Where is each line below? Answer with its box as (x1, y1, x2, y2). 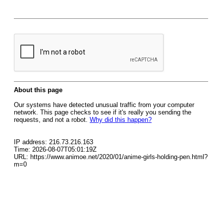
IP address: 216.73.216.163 (14, 138, 93, 146)
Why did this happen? (90, 116, 152, 123)
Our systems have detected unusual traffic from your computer (14, 101, 194, 109)
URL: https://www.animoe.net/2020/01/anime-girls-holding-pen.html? (14, 153, 208, 161)
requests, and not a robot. (14, 116, 90, 123)
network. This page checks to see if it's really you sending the (14, 109, 191, 116)
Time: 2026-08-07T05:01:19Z (14, 146, 97, 153)
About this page (14, 86, 62, 94)
